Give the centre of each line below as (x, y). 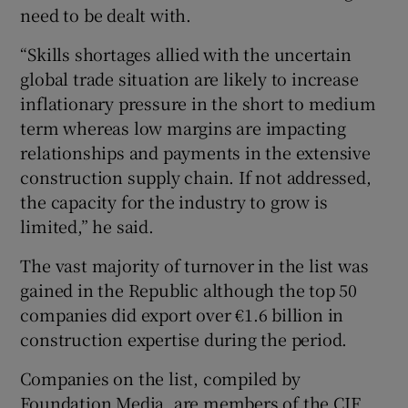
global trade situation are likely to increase (189, 78)
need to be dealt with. (106, 14)
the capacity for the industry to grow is (174, 201)
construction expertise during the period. (184, 338)
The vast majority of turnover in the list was (194, 265)
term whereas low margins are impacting (183, 127)
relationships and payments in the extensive (195, 152)
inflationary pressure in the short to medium (198, 102)
